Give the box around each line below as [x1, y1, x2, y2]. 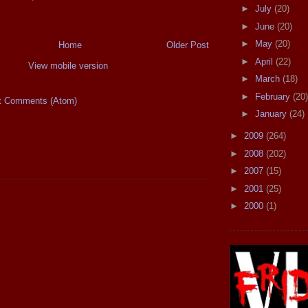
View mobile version [28, 60, 108, 71]
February [254, 91, 293, 102]
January [254, 109, 289, 120]
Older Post [166, 40, 209, 51]
